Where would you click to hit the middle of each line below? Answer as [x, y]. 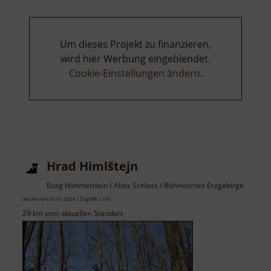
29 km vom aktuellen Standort [73, 214]
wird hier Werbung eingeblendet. [135, 59]
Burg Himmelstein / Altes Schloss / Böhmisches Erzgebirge [145, 186]
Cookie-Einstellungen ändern [134, 73]
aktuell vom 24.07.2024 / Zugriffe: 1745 [67, 199]
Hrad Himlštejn [92, 166]
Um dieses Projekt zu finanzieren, [135, 44]
